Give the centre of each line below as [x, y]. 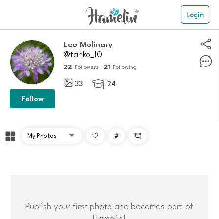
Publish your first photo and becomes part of [109, 205]
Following [125, 67]
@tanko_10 [83, 54]
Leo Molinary [90, 44]
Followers [87, 67]
